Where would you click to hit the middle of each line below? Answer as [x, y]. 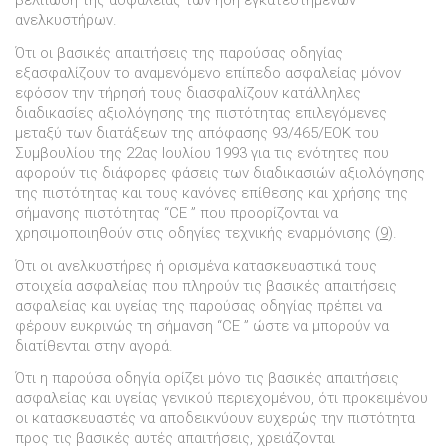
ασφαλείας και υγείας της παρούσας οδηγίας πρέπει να [198, 305]
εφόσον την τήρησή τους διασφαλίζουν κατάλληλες [188, 92]
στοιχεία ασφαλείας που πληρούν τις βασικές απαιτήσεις [206, 285]
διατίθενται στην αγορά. [94, 345]
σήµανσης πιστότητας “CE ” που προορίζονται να [176, 212]
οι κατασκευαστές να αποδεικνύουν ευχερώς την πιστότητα [215, 418]
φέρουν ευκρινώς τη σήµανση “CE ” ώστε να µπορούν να [202, 325]
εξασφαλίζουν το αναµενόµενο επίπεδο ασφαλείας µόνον [208, 72]
